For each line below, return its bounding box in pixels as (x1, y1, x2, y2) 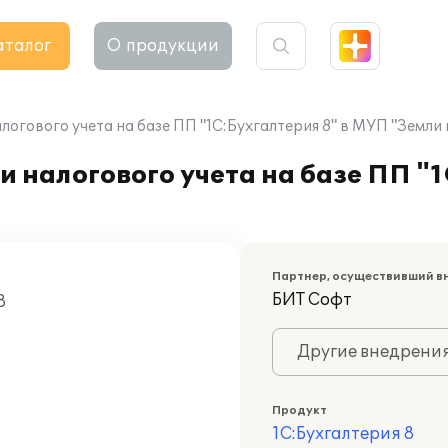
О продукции (107, 36, 219, 56)
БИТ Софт (272, 290, 352, 310)
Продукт (272, 404, 327, 417)
